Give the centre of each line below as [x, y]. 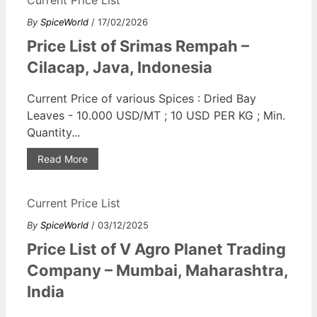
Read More [63, 158]
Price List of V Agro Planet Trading [156, 249]
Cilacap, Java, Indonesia [120, 67]
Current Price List [74, 203]
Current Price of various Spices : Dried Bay [142, 98]
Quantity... [53, 132]
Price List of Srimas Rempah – [138, 46]
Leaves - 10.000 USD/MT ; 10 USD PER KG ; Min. [156, 115]
